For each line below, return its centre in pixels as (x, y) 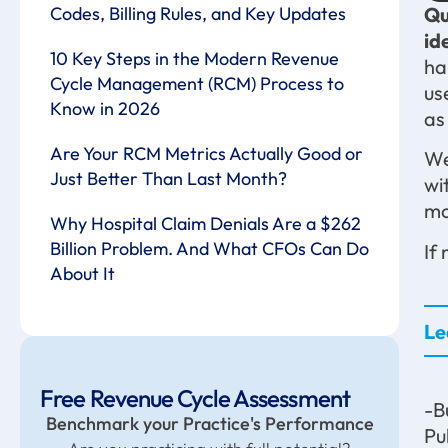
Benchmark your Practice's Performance (209, 423)
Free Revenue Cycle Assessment (195, 398)
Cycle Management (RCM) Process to (197, 83)
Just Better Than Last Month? (168, 178)
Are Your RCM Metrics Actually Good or (206, 153)
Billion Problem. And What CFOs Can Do (209, 248)
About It (82, 273)
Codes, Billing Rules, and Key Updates (198, 13)
